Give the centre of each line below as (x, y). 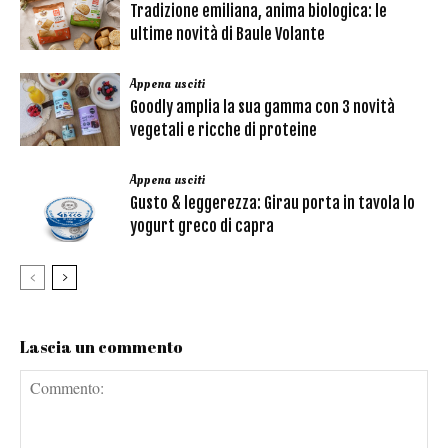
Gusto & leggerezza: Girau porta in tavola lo (272, 203)
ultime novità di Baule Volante (227, 34)
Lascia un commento (101, 347)
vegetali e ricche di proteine (223, 130)
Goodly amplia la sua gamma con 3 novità (262, 107)
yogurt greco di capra (202, 226)
